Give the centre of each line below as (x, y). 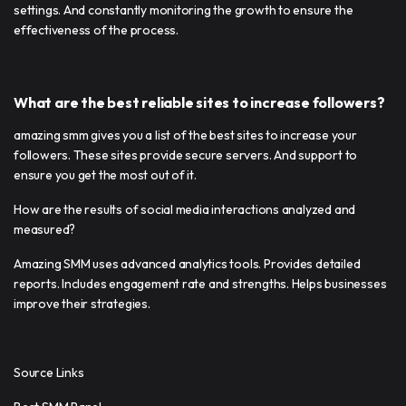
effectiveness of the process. (96, 29)
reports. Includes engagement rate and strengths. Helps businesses (200, 283)
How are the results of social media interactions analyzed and (185, 209)
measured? (45, 229)
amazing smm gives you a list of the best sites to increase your (185, 135)
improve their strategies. (82, 303)
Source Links (49, 372)
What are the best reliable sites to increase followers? (199, 102)
